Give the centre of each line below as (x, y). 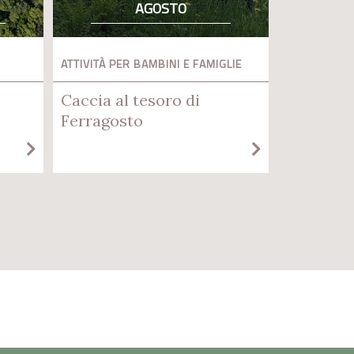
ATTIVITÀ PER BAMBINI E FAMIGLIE (151, 63)
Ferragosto (102, 120)
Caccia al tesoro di (130, 100)
